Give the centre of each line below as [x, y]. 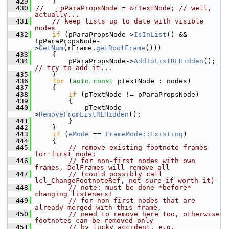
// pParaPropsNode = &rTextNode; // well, [124, 8]
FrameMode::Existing [144, 134]
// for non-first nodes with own [132, 161]
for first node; [65, 154]
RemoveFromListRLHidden [84, 114]
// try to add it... [74, 68]
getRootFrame [121, 48]
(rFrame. [80, 48]
